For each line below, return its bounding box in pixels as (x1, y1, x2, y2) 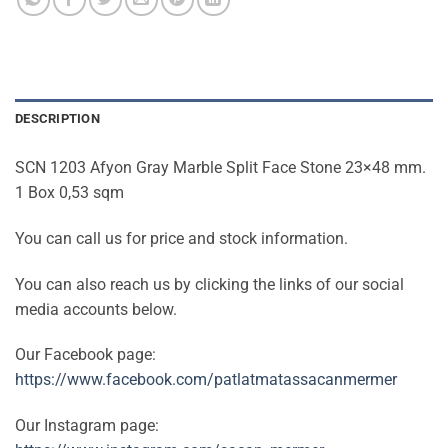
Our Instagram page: (15, 416, 159, 436)
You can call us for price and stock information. (15, 228, 348, 248)
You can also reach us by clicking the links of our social (15, 274, 404, 294)
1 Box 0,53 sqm (15, 183, 124, 202)
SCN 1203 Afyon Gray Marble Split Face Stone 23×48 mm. (15, 158, 426, 177)
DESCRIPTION (15, 111, 100, 126)
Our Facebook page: (15, 345, 156, 365)
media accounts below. (15, 299, 177, 319)
